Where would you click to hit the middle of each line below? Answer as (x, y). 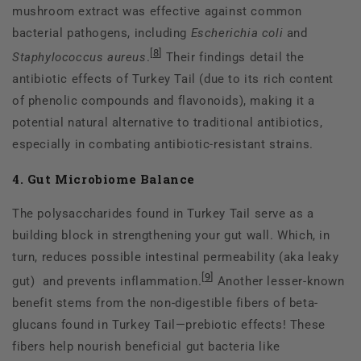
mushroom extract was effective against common (158, 12)
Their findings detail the (233, 58)
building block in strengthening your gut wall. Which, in (171, 236)
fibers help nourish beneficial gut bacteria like (146, 347)
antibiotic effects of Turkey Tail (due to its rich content (173, 79)
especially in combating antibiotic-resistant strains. (163, 145)
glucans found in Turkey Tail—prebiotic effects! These (169, 325)
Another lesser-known (279, 282)
